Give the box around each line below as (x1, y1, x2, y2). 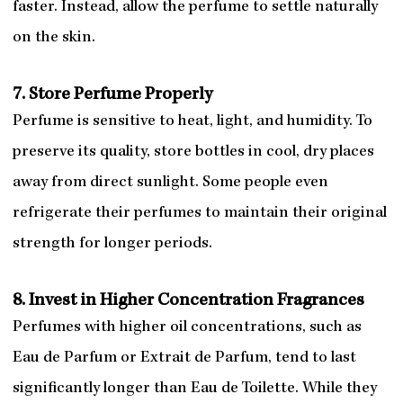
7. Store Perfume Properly (12, 86, 212, 105)
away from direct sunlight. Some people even (12, 175, 328, 193)
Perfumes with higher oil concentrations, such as (12, 319, 362, 337)
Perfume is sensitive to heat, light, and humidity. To (12, 113, 372, 131)
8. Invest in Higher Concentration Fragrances (12, 292, 364, 311)
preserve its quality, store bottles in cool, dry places (12, 144, 374, 162)
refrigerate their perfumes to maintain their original (12, 205, 387, 223)
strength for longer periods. (12, 236, 212, 254)
